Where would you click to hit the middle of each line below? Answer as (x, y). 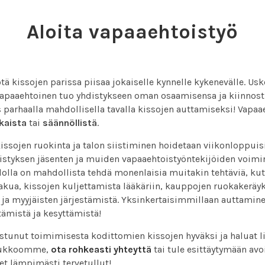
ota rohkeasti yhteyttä (101, 249)
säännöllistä (70, 123)
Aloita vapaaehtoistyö (132, 32)
